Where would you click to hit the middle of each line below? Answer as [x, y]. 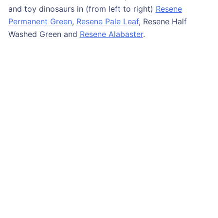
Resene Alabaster [111, 34]
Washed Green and [44, 34]
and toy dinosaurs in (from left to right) [82, 9]
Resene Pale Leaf [107, 22]
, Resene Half [163, 22]
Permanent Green [40, 22]
